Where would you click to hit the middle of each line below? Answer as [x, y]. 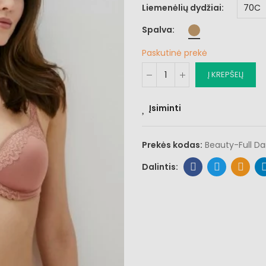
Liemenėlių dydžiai [182, 8]
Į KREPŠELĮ [226, 75]
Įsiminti [165, 108]
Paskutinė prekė [175, 53]
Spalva [157, 30]
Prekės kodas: [173, 145]
